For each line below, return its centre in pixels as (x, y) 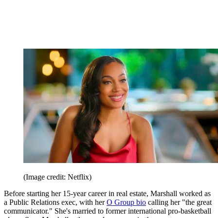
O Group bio (126, 202)
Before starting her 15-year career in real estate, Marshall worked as (107, 193)
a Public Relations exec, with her (55, 202)
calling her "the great (179, 202)
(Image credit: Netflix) (57, 177)
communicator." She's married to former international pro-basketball (108, 211)
